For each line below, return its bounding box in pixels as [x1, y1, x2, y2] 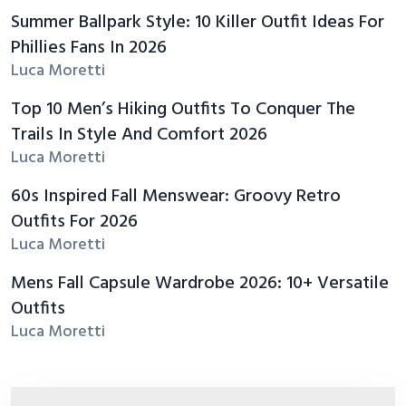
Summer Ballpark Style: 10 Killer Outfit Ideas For [11, 7, 384, 37]
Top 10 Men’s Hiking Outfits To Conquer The [11, 94, 355, 124]
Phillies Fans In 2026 [11, 33, 167, 63]
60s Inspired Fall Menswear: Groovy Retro [11, 181, 341, 211]
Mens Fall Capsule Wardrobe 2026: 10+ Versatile [11, 268, 389, 298]
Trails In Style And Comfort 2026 [11, 120, 267, 150]
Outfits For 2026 [11, 207, 138, 237]
